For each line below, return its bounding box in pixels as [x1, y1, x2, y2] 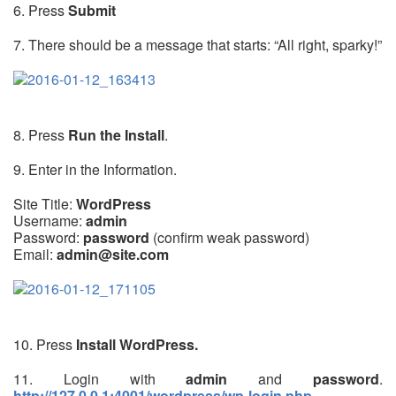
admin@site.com [57, 243, 169, 264]
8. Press [13, 124, 68, 145]
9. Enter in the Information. [13, 158, 177, 179]
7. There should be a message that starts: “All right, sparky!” [13, 34, 382, 55]
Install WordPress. [76, 333, 198, 354]
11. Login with [13, 368, 187, 389]
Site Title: [13, 193, 76, 214]
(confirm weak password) [149, 226, 309, 247]
